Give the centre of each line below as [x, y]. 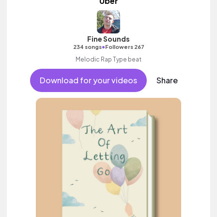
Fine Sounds [108, 39]
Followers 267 [124, 47]
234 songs [87, 47]
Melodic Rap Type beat [108, 59]
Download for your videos [88, 80]
